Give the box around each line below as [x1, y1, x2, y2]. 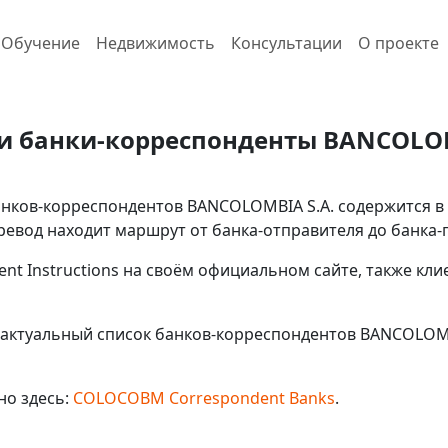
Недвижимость [95, 32, 215, 54]
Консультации [230, 32, 342, 54]
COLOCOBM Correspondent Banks [73, 387, 335, 409]
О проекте [357, 32, 439, 54]
